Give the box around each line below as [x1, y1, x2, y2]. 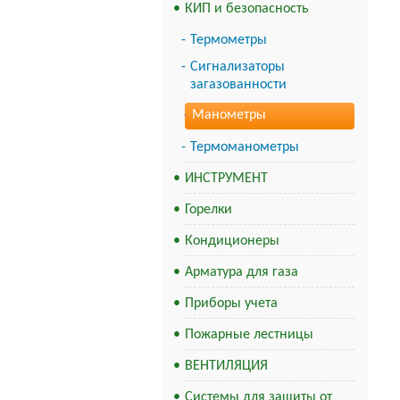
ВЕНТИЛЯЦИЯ [185, 359, 268, 373]
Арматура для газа [185, 265, 298, 279]
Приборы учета [185, 296, 278, 311]
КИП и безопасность [185, 2, 309, 16]
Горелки [185, 203, 232, 217]
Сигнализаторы [190, 60, 285, 74]
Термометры [190, 33, 267, 47]
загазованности [190, 78, 287, 92]
